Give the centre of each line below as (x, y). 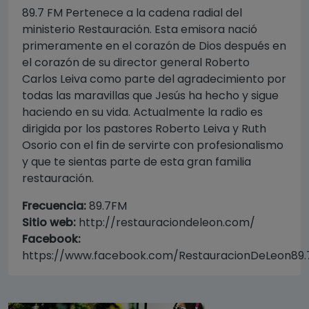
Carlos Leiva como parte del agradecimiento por (154, 79)
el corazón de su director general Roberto (136, 62)
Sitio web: (49, 222)
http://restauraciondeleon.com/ (166, 222)
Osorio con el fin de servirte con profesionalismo (153, 145)
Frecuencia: (54, 206)
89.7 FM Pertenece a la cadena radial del (132, 12)
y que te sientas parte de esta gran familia (137, 161)
